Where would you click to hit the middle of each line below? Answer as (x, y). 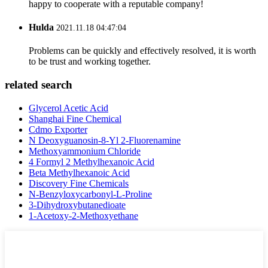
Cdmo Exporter (58, 129)
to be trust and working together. (90, 62)
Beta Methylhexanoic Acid (79, 172)
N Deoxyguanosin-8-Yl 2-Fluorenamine (105, 140)
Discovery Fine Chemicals (79, 183)
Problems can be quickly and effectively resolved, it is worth (142, 51)
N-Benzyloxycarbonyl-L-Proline (90, 194)
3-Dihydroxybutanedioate (77, 205)
